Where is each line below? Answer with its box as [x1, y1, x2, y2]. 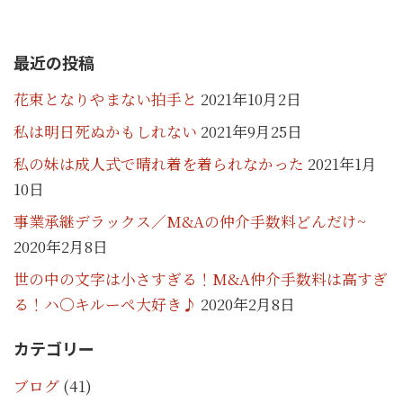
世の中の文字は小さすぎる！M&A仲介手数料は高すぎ [13, 268, 388, 290]
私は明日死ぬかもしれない [13, 121, 197, 142]
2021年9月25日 [201, 121, 302, 142]
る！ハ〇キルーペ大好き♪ [13, 293, 197, 315]
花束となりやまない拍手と [13, 88, 197, 110]
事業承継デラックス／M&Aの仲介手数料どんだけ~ [13, 210, 366, 232]
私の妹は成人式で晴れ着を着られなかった [13, 153, 304, 175]
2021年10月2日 [201, 88, 301, 110]
